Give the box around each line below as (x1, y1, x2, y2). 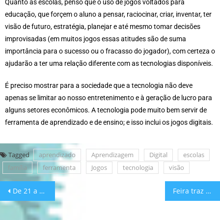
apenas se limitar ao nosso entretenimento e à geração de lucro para (5, 94, 212, 102)
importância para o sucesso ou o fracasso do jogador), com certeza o (5, 47, 215, 55)
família (8, 163, 27, 172)
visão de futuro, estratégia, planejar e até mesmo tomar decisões (5, 23, 200, 31)
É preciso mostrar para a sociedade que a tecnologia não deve (5, 82, 192, 90)
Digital (149, 150, 167, 160)
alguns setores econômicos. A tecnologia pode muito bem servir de (5, 106, 207, 114)
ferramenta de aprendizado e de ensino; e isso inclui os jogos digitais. (5, 118, 213, 127)
